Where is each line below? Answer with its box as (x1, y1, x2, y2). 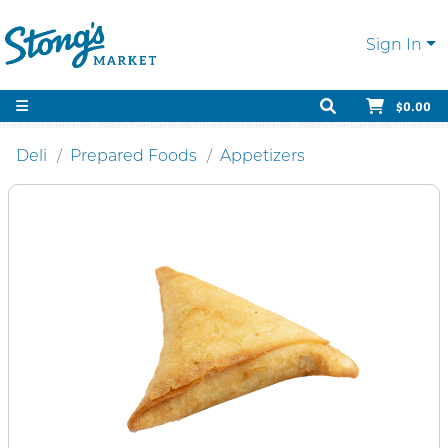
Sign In (366, 35, 423, 54)
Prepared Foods (70, 146, 197, 165)
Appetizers (220, 146, 305, 165)
